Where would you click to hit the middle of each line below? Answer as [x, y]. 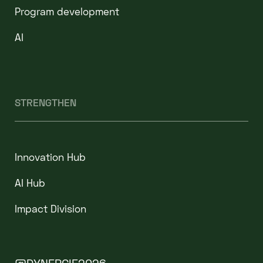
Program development [67, 12]
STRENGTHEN [45, 103]
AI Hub [30, 183]
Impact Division [50, 208]
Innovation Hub [50, 157]
